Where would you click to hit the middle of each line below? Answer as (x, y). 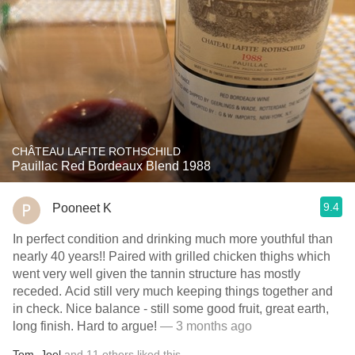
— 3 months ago (204, 326)
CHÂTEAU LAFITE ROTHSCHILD (96, 151)
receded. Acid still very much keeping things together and (173, 291)
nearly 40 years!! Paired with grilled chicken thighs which (172, 256)
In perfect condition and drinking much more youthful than (173, 239)
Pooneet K (82, 208)
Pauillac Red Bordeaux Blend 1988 (111, 166)
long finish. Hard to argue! (85, 326)
